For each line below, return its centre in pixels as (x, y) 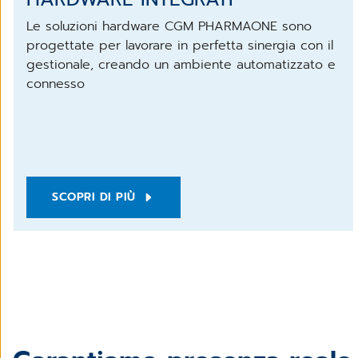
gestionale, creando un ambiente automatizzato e (181, 64)
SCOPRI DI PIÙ (94, 197)
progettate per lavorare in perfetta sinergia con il (180, 45)
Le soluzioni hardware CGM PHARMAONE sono (169, 26)
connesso (56, 84)
